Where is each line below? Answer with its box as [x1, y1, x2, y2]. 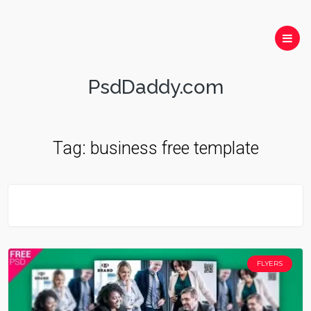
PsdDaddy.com [87, 76, 224, 99]
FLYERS [256, 259, 283, 268]
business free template [90, 138, 259, 158]
